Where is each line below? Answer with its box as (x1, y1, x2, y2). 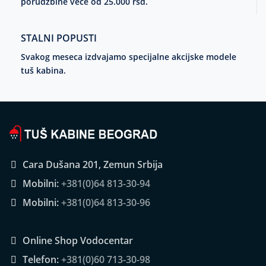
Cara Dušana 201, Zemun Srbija (20, 158, 163, 172)
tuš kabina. (21, 65, 66, 77)
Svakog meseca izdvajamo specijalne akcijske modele (21, 51, 236, 63)
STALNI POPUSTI (21, 31, 97, 45)
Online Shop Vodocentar (20, 234, 133, 248)
